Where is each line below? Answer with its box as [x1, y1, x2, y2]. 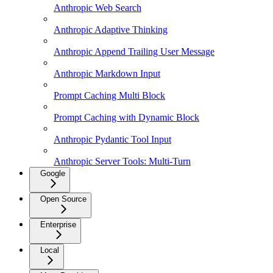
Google [40, 168, 65, 178]
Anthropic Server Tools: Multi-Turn [54, 155, 191, 166]
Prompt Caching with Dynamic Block [54, 112, 199, 122]
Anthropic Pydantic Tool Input [54, 133, 171, 144]
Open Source [40, 194, 87, 204]
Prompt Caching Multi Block [54, 90, 165, 101]
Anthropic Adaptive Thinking [54, 24, 168, 35]
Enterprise [40, 219, 76, 229]
